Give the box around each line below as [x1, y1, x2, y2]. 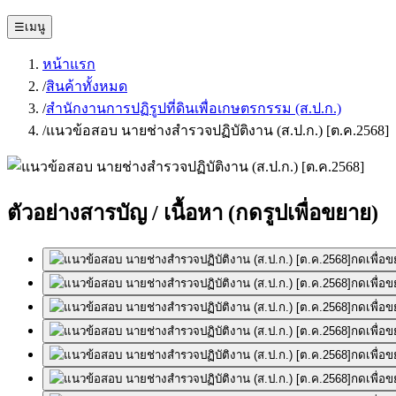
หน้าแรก [42, 57, 95, 72]
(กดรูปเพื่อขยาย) [228, 201, 378, 225]
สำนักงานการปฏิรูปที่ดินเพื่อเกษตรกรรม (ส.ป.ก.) [46, 101, 341, 116]
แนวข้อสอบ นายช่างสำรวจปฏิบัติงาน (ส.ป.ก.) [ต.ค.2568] [46, 123, 389, 138]
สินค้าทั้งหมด [46, 79, 127, 94]
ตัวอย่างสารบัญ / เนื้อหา [7, 201, 223, 225]
